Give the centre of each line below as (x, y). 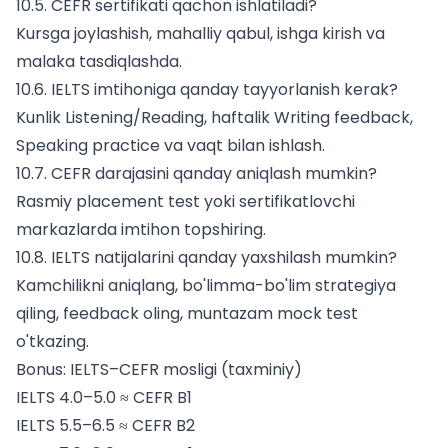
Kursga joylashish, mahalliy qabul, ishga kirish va (200, 34)
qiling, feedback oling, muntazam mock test (187, 314)
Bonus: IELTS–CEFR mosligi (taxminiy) (159, 370)
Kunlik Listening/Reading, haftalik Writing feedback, (214, 118)
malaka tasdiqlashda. (99, 62)
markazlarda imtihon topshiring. (141, 230)
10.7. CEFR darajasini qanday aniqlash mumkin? (196, 174)
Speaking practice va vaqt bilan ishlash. (170, 146)
